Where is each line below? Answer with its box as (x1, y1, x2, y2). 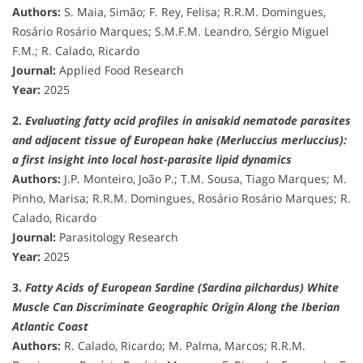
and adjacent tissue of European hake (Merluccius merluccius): (12, 131, 347, 147)
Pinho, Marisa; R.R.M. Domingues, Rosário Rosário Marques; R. (12, 190, 351, 206)
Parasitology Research (56, 228, 178, 245)
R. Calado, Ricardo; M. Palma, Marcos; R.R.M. (61, 337, 305, 353)
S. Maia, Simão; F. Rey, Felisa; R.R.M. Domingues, (61, 3, 326, 19)
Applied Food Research (56, 62, 184, 78)
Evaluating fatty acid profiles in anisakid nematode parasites (25, 112, 351, 128)
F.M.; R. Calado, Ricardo (12, 42, 139, 58)
